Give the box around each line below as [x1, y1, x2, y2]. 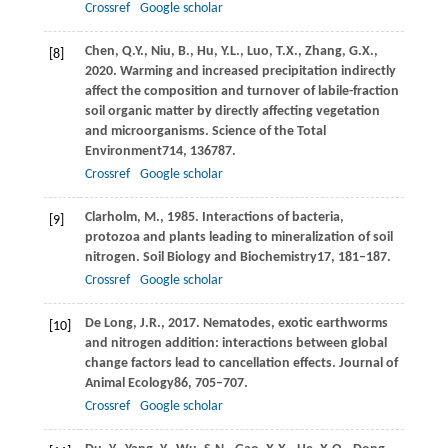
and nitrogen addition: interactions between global [84, 335, 387, 351]
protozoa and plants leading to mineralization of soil [84, 229, 393, 245]
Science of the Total [211, 123, 326, 139]
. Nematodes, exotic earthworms [195, 315, 388, 331]
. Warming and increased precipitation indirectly [112, 63, 396, 79]
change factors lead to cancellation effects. [84, 355, 339, 371]
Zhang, [304, 43, 349, 59]
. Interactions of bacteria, [194, 209, 344, 225]
